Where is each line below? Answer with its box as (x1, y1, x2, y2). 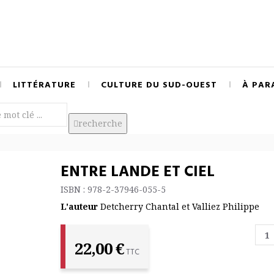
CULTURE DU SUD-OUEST (101, 78, 217, 92)
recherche (78, 117, 122, 129)
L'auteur (61, 201, 98, 212)
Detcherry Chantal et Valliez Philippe (100, 201, 259, 212)
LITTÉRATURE (13, 78, 76, 92)
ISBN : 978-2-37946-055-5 (61, 183, 166, 195)
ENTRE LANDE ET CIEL (61, 160, 215, 185)
